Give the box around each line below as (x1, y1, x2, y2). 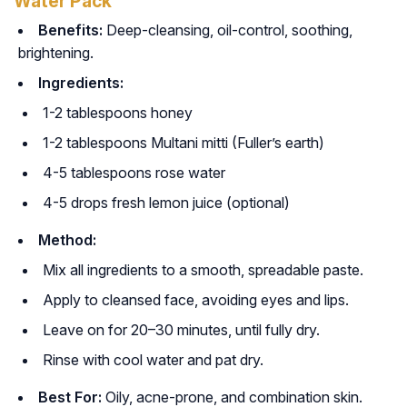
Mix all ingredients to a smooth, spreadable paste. (43, 261, 363, 280)
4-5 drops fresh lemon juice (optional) (43, 194, 290, 213)
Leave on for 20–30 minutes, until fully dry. (43, 321, 320, 340)
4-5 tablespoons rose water (43, 164, 225, 183)
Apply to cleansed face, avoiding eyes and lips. (43, 291, 349, 310)
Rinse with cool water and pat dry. (43, 351, 263, 370)
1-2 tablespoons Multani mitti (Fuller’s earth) (43, 134, 324, 153)
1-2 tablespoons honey (43, 104, 193, 123)
